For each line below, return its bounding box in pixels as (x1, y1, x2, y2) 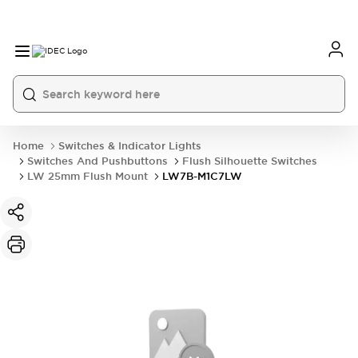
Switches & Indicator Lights (58, 139, 201, 153)
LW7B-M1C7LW (162, 169, 242, 183)
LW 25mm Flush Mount (27, 169, 148, 183)
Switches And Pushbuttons (27, 154, 168, 168)
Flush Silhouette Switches (182, 154, 317, 168)
